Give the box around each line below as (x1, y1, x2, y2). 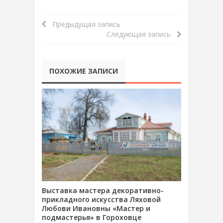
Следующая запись (107, 29, 177, 39)
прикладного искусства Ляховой (42, 195, 161, 205)
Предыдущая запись (46, 19, 120, 29)
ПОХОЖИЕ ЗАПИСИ (49, 66, 118, 76)
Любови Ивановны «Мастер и (42, 204, 150, 214)
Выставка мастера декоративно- (42, 186, 164, 196)
